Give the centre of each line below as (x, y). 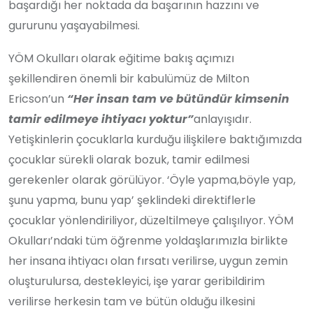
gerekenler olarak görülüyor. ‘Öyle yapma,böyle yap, (152, 180)
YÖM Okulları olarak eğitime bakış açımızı (121, 58)
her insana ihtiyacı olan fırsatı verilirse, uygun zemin (148, 261)
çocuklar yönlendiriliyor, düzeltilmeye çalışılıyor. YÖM (151, 220)
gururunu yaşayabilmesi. (74, 25)
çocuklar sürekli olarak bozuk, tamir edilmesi (129, 159)
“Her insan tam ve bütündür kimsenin (178, 99)
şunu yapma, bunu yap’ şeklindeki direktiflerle (132, 200)
